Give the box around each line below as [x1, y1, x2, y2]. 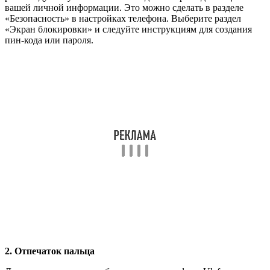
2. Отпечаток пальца [5, 245, 95, 256]
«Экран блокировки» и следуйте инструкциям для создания [5, 24, 252, 34]
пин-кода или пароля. [5, 34, 93, 45]
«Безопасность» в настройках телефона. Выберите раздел [5, 13, 241, 24]
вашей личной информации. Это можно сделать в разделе [5, 2, 243, 13]
